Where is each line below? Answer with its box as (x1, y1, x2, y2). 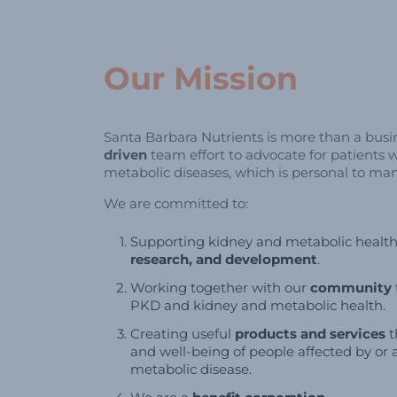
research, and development (130, 251, 317, 269)
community (310, 279, 392, 297)
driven (104, 146, 147, 164)
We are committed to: (104, 195, 248, 213)
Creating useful (130, 325, 235, 343)
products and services (235, 325, 385, 343)
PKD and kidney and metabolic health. (130, 297, 385, 315)
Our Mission (104, 59, 298, 98)
